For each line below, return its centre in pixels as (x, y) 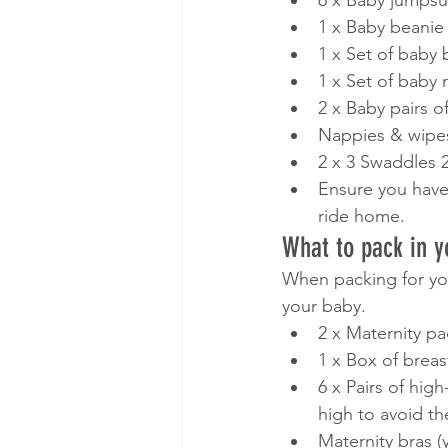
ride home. (364, 216)
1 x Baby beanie (381, 27)
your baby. (326, 306)
